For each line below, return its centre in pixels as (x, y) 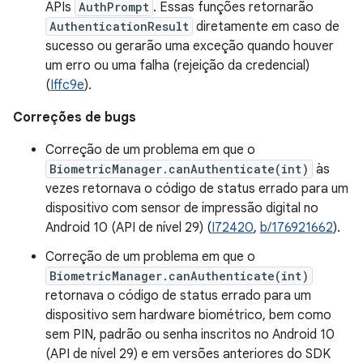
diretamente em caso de (266, 27)
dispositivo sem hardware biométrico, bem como (188, 315)
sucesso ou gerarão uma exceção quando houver (190, 46)
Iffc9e (67, 85)
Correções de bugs (75, 117)
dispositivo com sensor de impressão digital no (182, 208)
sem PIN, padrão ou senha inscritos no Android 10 (190, 335)
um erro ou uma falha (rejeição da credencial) (177, 66)
